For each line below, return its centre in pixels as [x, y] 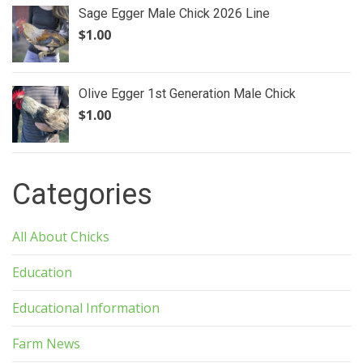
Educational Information [86, 307]
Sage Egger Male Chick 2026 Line [174, 13]
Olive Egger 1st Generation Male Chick [187, 94]
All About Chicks [61, 236]
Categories [82, 194]
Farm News [46, 343]
